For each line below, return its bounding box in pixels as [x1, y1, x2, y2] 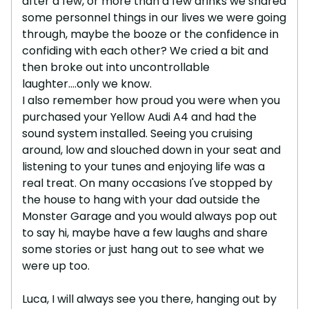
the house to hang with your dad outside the [22, 191, 260, 208]
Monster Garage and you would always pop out [22, 208, 277, 224]
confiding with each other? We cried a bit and [22, 42, 268, 59]
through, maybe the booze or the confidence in [22, 26, 279, 42]
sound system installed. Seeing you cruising [22, 125, 252, 141]
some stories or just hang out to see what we [22, 241, 264, 257]
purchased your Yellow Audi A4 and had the [22, 108, 257, 125]
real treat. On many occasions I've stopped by [22, 175, 272, 191]
